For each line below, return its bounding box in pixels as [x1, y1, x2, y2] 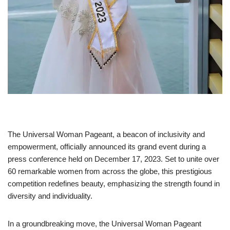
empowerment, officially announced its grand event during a [8, 142, 206, 151]
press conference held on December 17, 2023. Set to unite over [8, 155, 219, 164]
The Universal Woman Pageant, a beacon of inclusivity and [8, 130, 205, 139]
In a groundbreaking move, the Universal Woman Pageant [8, 219, 201, 228]
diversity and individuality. [8, 191, 92, 201]
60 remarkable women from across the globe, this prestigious [8, 167, 212, 176]
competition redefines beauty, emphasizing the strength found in [8, 179, 220, 188]
